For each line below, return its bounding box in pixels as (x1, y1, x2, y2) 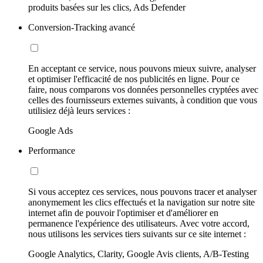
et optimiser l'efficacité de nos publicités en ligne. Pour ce (28, 73, 240, 84)
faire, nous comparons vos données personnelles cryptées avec (28, 84, 258, 95)
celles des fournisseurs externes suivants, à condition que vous (28, 95, 257, 105)
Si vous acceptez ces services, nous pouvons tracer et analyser (28, 186, 257, 197)
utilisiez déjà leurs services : (28, 105, 130, 116)
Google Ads (28, 125, 73, 136)
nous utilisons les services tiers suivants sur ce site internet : (28, 228, 246, 239)
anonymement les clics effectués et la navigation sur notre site (28, 197, 255, 207)
